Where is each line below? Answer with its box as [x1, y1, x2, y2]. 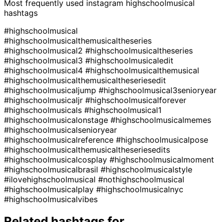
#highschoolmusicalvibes [4, 194, 98, 204]
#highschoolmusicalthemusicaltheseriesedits [4, 144, 170, 155]
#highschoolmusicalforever [85, 95, 186, 105]
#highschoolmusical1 [84, 105, 162, 115]
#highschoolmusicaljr [4, 95, 85, 105]
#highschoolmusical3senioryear [99, 85, 217, 95]
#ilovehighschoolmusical [4, 174, 98, 184]
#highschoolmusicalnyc [96, 184, 183, 194]
